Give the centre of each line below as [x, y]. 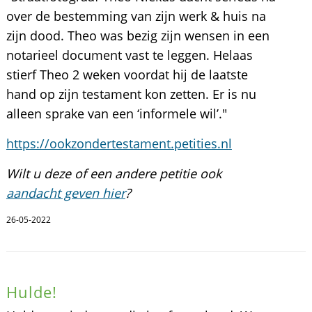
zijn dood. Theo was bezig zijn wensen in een [138, 36]
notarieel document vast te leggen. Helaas [129, 55]
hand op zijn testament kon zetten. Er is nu [131, 94]
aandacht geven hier [65, 193]
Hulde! [32, 292]
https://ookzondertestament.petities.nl [119, 143]
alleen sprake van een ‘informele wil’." [116, 114]
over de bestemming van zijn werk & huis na [136, 16]
